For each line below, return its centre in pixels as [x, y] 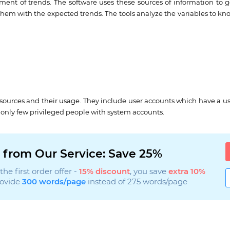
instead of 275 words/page [136, 182]
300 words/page [54, 182]
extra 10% [187, 172]
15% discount [104, 172]
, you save [149, 172]
